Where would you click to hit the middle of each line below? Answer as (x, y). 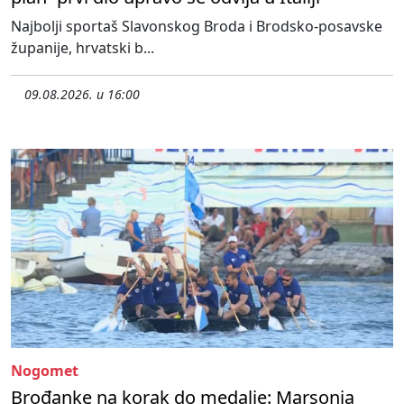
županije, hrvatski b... (83, 47)
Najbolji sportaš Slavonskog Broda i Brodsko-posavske (197, 26)
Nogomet (45, 371)
